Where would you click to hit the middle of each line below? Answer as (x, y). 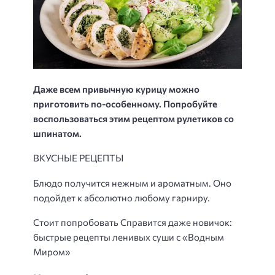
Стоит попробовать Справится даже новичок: (133, 223)
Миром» (52, 252)
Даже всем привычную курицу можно (116, 89)
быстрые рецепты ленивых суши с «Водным (129, 237)
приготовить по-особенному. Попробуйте (125, 103)
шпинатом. (57, 133)
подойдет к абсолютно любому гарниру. (122, 197)
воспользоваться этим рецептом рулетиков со (134, 118)
